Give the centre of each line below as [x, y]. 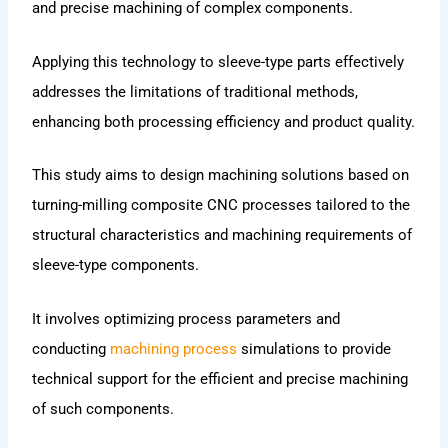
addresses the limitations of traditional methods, [195, 91]
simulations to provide [314, 348]
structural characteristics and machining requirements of [222, 235]
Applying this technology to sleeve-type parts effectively [218, 61]
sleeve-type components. [116, 265]
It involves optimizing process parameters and [186, 318]
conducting [71, 348]
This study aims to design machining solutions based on [221, 175]
